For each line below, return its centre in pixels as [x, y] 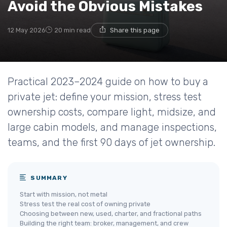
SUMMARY [48, 178]
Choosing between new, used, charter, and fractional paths [111, 213]
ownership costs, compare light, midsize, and [112, 112]
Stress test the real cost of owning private [85, 204]
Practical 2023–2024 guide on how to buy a [108, 81]
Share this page [135, 30]
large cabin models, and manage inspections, [112, 127]
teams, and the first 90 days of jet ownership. [111, 142]
